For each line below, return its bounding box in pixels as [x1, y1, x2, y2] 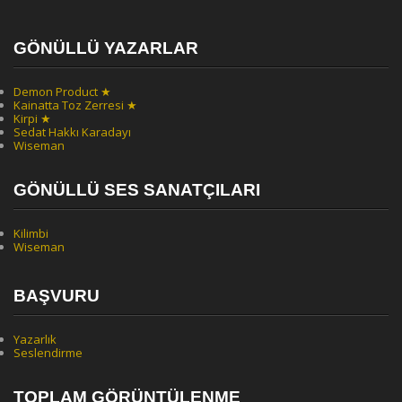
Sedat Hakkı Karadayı [13, 123, 131, 140]
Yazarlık [13, 330, 57, 347]
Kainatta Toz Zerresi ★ [13, 96, 137, 113]
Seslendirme [13, 344, 83, 361]
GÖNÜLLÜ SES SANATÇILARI [13, 179, 260, 199]
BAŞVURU [13, 285, 100, 305]
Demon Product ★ [13, 83, 111, 100]
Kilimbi [13, 224, 48, 241]
